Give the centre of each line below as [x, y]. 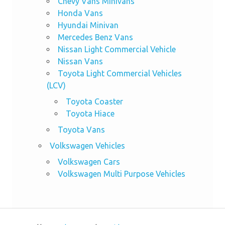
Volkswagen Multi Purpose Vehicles [121, 174]
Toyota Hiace [90, 113]
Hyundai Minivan [88, 25]
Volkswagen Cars [89, 161]
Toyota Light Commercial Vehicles [120, 73]
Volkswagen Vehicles [87, 145]
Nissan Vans [80, 61]
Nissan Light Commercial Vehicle [117, 49]
